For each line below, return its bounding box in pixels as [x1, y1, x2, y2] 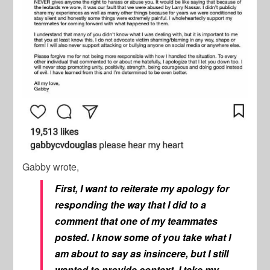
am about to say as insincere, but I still [55, 246, 229, 260]
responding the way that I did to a [55, 197, 207, 212]
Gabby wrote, [22, 159, 80, 174]
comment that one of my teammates [55, 213, 218, 228]
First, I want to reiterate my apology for [55, 181, 230, 195]
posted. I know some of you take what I [55, 230, 231, 244]
